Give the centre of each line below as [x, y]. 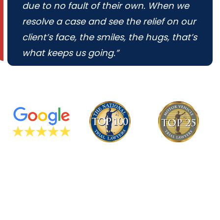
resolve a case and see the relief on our [109, 22]
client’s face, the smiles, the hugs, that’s [110, 37]
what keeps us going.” [70, 53]
